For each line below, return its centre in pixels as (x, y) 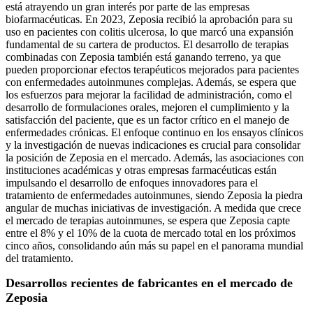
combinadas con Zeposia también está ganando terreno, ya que (143, 57)
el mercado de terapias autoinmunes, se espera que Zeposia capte (148, 221)
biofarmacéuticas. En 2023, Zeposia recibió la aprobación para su (149, 20)
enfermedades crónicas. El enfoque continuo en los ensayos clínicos (154, 133)
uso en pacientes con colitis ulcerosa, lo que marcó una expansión (150, 32)
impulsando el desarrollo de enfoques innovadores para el (132, 183)
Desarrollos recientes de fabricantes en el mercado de (149, 283)
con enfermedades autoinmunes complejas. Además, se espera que (151, 82)
